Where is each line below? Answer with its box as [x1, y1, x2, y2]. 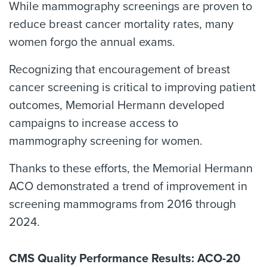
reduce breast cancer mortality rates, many [9, 17, 234, 32]
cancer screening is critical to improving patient [9, 80, 256, 95]
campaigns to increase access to [9, 116, 178, 131]
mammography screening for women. [9, 134, 203, 148]
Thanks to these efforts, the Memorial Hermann [9, 162, 253, 176]
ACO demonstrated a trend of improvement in [9, 179, 247, 194]
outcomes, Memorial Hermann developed [9, 98, 225, 113]
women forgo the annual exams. [9, 35, 175, 49]
